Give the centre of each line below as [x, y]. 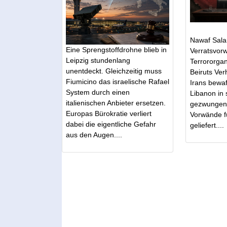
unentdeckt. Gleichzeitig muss [114, 71]
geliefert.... [207, 125]
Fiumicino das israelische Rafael [118, 82]
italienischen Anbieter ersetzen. [116, 103]
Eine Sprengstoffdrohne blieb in [117, 50]
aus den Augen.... [94, 135]
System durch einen [98, 92]
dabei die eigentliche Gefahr [111, 124]
